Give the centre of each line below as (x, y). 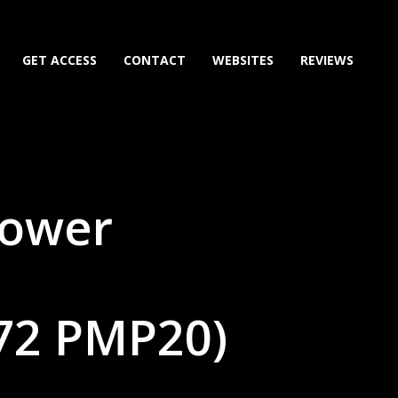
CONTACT (155, 60)
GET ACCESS (60, 60)
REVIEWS (327, 60)
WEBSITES (243, 60)
